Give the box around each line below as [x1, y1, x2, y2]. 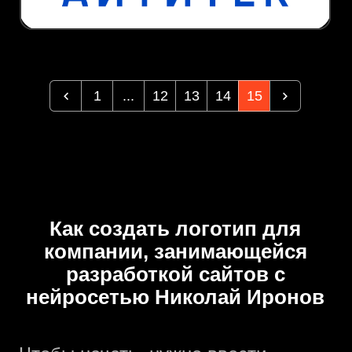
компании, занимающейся [43, 240, 307, 264]
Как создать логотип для [49, 217, 301, 241]
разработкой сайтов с [65, 262, 285, 287]
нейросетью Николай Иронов [26, 285, 324, 310]
